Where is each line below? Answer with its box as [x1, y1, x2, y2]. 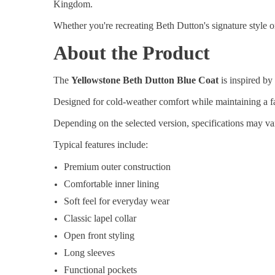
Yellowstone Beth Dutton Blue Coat [71, 75, 219, 86]
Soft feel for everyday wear [64, 196, 169, 207]
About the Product [53, 42, 210, 64]
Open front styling [64, 230, 134, 241]
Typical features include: [53, 139, 148, 150]
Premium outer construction [64, 161, 171, 172]
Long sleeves [64, 247, 115, 258]
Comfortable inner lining [64, 179, 159, 190]
